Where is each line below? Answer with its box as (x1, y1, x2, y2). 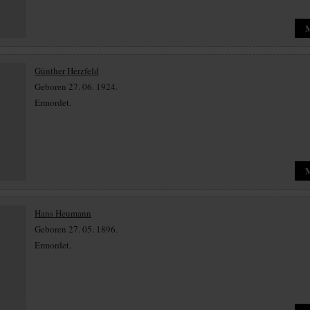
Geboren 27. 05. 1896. (35, 223, 118, 235)
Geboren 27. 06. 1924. (35, 80, 118, 93)
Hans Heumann (35, 207, 91, 219)
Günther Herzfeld (35, 64, 99, 77)
